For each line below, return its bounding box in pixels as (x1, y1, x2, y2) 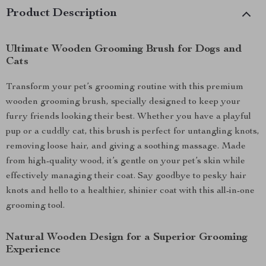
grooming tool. (6, 201, 65, 211)
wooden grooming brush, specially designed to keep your (6, 97, 240, 107)
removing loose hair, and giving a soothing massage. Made (6, 142, 246, 151)
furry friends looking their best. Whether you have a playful (6, 112, 251, 122)
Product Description (6, 8, 117, 20)
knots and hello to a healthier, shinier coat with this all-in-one (6, 186, 255, 196)
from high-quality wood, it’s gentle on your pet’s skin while (6, 157, 245, 166)
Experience (6, 245, 61, 255)
